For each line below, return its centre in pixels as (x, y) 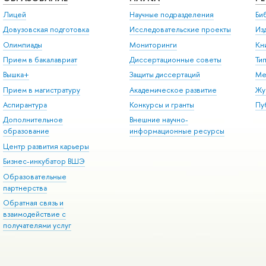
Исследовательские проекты (180, 30)
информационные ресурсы (177, 131)
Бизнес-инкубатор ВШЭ (44, 161)
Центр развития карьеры (46, 146)
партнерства (25, 188)
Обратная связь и (33, 202)
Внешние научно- (159, 120)
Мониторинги (153, 45)
